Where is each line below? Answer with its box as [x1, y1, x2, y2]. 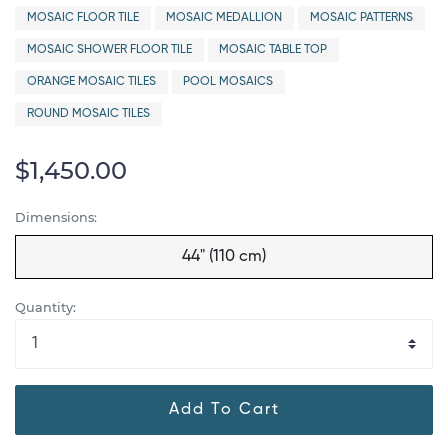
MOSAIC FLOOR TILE [26, 12, 139, 24]
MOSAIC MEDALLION [166, 12, 283, 24]
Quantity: [15, 299, 76, 315]
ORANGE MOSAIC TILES [26, 76, 156, 88]
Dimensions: [15, 210, 97, 225]
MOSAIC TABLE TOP [219, 44, 328, 56]
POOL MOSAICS [183, 76, 274, 88]
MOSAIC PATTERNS [309, 12, 413, 24]
